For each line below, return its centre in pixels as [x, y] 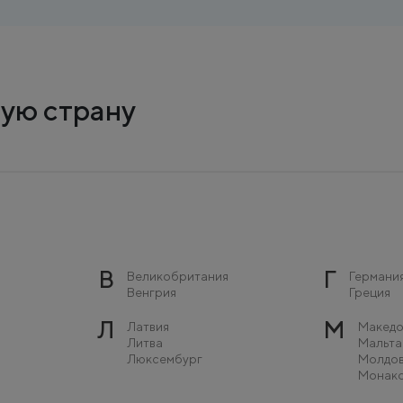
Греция [369, 292]
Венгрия [152, 292]
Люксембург [166, 359]
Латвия [149, 327]
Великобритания [178, 276]
